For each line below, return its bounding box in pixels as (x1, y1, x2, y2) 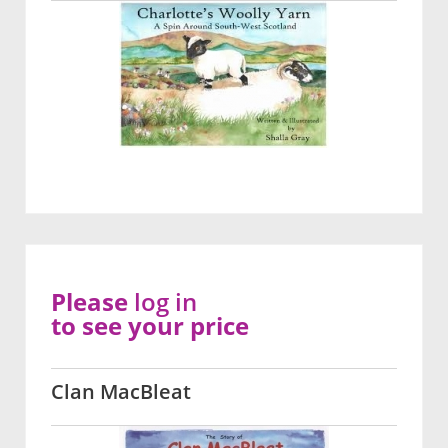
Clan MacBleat (51, 377, 191, 405)
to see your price (51, 308, 249, 342)
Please (51, 284, 134, 318)
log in (134, 284, 197, 318)
